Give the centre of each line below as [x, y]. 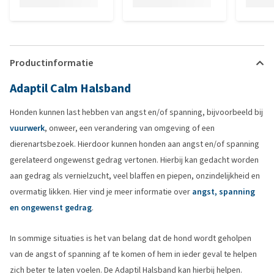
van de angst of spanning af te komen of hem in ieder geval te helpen [133, 254]
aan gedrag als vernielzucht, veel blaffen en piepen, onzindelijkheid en [135, 176]
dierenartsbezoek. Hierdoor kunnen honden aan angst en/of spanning [135, 144]
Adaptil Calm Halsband [70, 88]
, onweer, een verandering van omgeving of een [130, 128]
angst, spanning [224, 192]
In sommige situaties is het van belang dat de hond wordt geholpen [131, 238]
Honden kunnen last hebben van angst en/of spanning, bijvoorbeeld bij [136, 112]
